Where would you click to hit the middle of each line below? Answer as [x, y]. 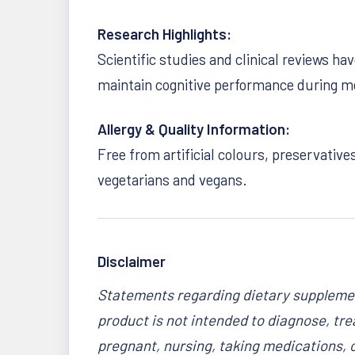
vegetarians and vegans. [172, 179]
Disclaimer [132, 261]
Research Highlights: [164, 34]
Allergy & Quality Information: [194, 129]
